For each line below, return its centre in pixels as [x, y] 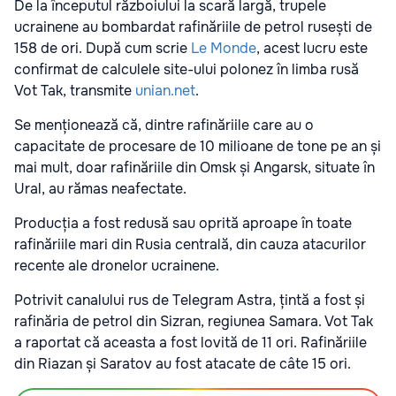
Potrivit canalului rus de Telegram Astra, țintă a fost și [190, 300]
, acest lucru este [312, 48]
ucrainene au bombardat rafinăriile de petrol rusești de [193, 27]
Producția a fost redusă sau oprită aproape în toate [183, 223]
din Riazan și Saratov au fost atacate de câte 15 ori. [183, 363]
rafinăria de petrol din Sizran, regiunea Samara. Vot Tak [194, 321]
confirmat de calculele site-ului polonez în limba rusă [187, 69]
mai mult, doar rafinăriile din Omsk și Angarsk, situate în [194, 167]
